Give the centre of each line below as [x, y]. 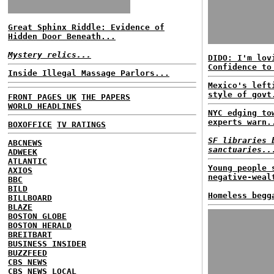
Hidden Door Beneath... [62, 36]
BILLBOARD [30, 198]
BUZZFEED [28, 253]
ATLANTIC [28, 161]
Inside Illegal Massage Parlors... [89, 73]
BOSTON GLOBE [37, 216]
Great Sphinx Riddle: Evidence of [86, 27]
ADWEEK [23, 152]
